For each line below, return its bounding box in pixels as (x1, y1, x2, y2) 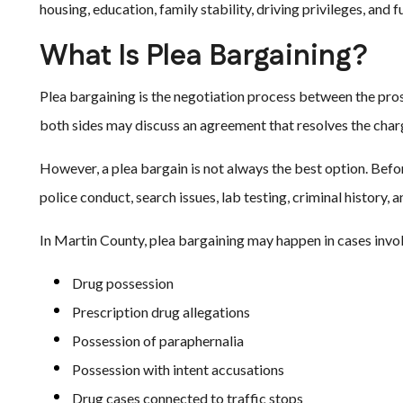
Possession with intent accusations (72, 361, 284, 378)
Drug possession (72, 274, 174, 291)
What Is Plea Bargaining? (40, 36, 368, 76)
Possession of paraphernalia (72, 332, 244, 349)
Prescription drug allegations (72, 303, 250, 320)
